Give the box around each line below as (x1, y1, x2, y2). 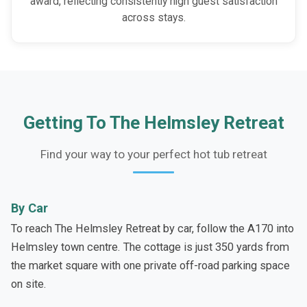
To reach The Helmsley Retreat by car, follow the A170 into (11, 221, 294, 235)
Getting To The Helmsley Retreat (23, 112, 284, 134)
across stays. (121, 11, 186, 24)
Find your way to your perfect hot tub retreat (40, 147, 267, 161)
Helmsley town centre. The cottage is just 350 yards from (11, 240, 289, 254)
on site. (11, 277, 47, 291)
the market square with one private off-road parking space (11, 258, 290, 272)
